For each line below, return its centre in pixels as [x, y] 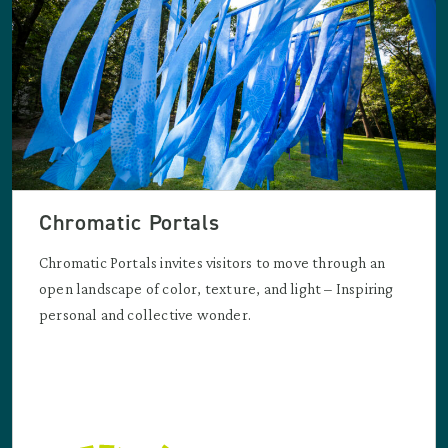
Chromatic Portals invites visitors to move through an [212, 263]
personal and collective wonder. [145, 315]
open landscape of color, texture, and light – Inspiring [216, 289]
